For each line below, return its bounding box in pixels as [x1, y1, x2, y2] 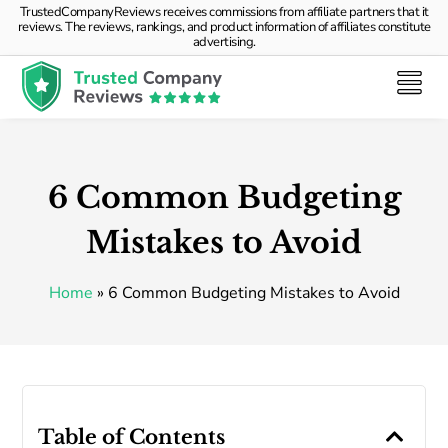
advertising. [192, 33, 256, 51]
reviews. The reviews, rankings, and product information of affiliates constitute [17, 18, 431, 36]
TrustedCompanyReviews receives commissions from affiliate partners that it [19, 3, 429, 21]
